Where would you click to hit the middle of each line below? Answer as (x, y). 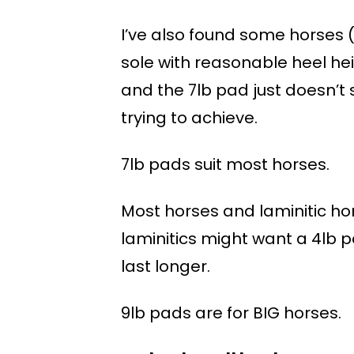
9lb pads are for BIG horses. (231, 313)
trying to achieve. (189, 118)
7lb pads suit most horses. (225, 165)
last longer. (166, 267)
